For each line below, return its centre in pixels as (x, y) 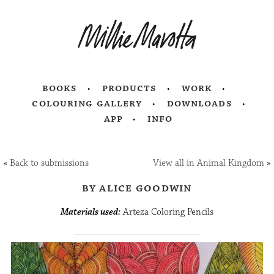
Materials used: (91, 212)
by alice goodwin (137, 188)
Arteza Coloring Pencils (167, 212)
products (129, 88)
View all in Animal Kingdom (208, 163)
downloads (199, 104)
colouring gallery (87, 104)
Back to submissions (50, 163)
